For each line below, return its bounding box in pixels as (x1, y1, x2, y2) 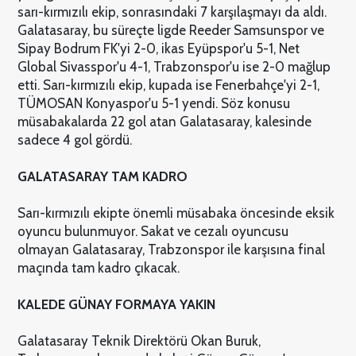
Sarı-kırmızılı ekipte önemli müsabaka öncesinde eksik (17, 204, 335, 221)
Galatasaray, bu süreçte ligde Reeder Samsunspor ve (17, 21, 324, 38)
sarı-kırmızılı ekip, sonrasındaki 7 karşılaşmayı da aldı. (17, 3, 327, 20)
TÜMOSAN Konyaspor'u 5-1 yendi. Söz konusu (17, 95, 290, 111)
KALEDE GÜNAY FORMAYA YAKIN (17, 296, 215, 312)
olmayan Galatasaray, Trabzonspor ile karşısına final (17, 241, 325, 257)
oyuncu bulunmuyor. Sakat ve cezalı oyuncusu (17, 222, 288, 239)
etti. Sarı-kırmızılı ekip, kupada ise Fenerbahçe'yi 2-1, (17, 76, 319, 93)
